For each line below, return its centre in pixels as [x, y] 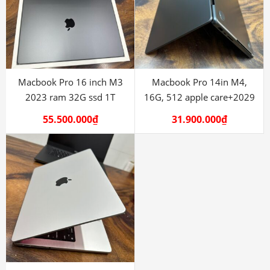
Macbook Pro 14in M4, [199, 82]
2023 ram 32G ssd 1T [70, 97]
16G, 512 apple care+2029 [199, 97]
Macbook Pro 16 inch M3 [70, 82]
